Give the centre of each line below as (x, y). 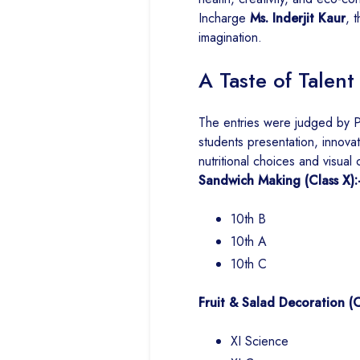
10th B (248, 219)
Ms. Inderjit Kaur (298, 18)
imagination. (230, 38)
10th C (249, 264)
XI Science (260, 342)
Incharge (224, 18)
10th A (249, 242)
